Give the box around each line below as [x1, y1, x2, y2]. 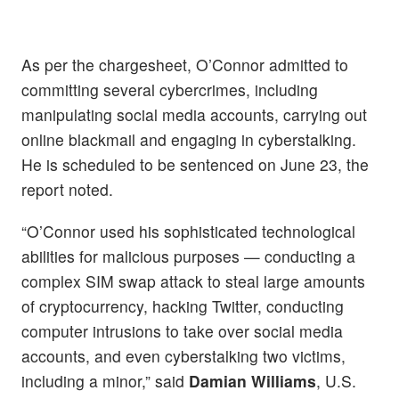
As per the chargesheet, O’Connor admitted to [21, 53, 348, 76]
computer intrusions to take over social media [21, 319, 343, 342]
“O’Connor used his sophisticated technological [21, 219, 355, 242]
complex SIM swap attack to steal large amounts [21, 269, 365, 292]
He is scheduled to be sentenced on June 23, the [21, 152, 369, 175]
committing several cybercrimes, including [21, 77, 318, 101]
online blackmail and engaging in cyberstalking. [21, 127, 356, 151]
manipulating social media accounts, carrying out [21, 102, 367, 126]
